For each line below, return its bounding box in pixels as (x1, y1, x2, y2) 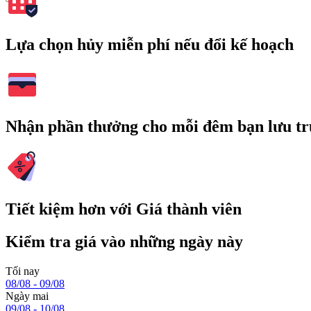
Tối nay (6, 265, 40, 278)
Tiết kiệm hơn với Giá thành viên (6, 200, 242, 219)
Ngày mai (6, 290, 49, 303)
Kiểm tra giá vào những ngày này (6, 233, 243, 251)
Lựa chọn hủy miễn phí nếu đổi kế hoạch (6, 35, 294, 53)
